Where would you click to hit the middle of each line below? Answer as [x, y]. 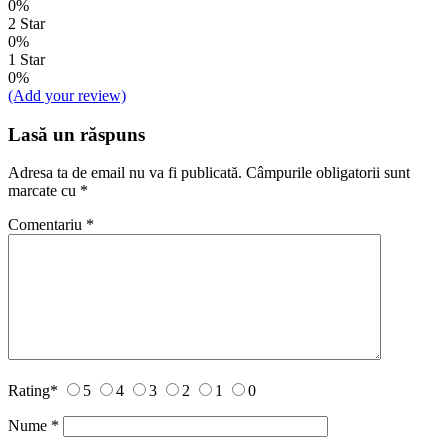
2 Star [26, 23]
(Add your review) [67, 95]
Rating [29, 391]
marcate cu [44, 191]
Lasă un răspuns [76, 134]
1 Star [26, 59]
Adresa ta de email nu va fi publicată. [125, 173]
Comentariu [47, 225]
